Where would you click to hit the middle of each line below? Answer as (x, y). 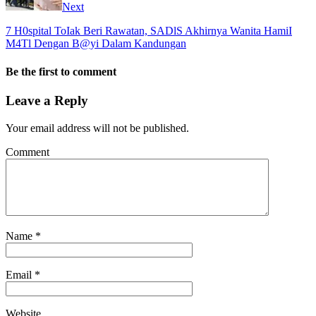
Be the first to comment (61, 71)
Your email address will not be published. (97, 128)
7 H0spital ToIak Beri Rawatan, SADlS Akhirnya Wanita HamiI (149, 31)
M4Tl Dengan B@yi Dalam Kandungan (96, 44)
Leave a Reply (47, 100)
